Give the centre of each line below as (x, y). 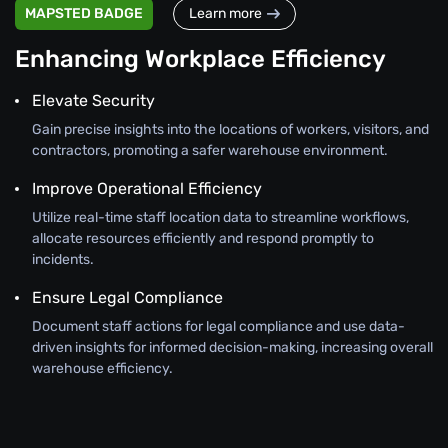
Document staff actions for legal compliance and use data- (218, 326)
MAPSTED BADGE (84, 14)
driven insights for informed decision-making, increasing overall (232, 347)
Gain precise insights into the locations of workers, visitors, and (230, 129)
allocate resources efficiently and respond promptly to (203, 238)
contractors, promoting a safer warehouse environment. (210, 150)
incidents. (63, 259)
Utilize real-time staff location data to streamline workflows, (220, 217)
